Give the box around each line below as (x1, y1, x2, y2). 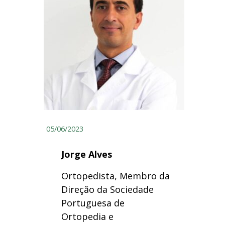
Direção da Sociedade (61, 183, 154, 196)
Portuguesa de (61, 197, 125, 209)
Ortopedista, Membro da (61, 170, 170, 182)
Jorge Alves (61, 148, 112, 161)
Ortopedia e (61, 210, 114, 223)
